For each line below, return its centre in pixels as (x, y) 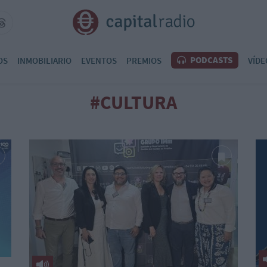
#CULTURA (133, 103)
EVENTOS (99, 60)
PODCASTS (210, 60)
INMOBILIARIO (44, 60)
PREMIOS (144, 60)
